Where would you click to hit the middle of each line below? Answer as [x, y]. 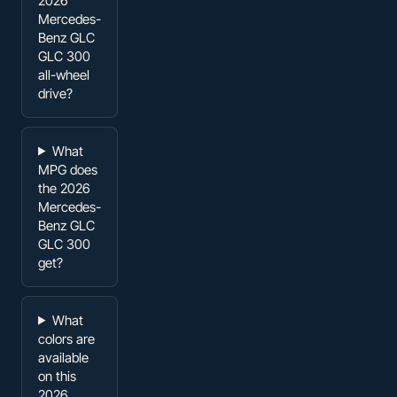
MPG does [68, 169]
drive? [55, 93]
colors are [66, 339]
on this [57, 376]
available [63, 357]
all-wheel [64, 74]
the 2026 [64, 188]
